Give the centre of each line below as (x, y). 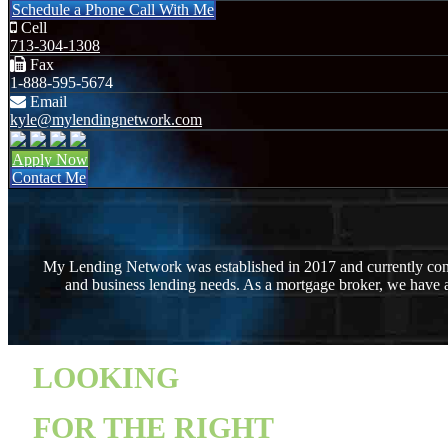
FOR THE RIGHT (153, 427)
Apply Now (50, 159)
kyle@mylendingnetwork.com (106, 119)
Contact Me (49, 177)
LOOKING (106, 377)
